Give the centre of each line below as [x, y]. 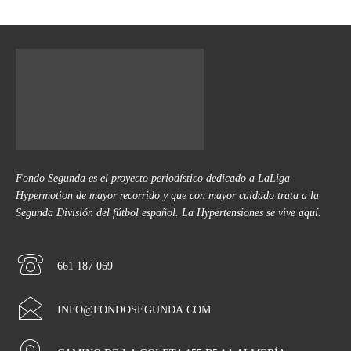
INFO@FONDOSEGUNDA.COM [134, 310]
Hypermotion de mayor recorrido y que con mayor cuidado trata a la [167, 196]
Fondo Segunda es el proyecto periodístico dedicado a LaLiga [153, 179]
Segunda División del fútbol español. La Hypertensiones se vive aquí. [168, 213]
